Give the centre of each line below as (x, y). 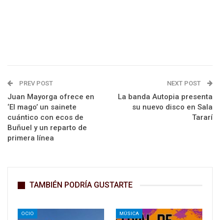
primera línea (31, 138)
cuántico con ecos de (45, 117)
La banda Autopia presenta (165, 97)
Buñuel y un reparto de (47, 128)
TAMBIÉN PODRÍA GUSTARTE (81, 185)
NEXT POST (185, 83)
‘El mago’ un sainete (42, 107)
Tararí (202, 117)
